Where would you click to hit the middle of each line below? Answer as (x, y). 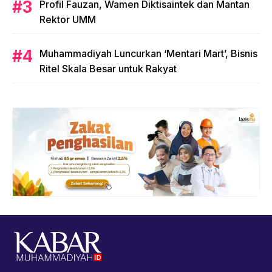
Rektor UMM (68, 19)
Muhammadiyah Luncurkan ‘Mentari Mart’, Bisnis (148, 53)
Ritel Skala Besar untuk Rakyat (108, 68)
